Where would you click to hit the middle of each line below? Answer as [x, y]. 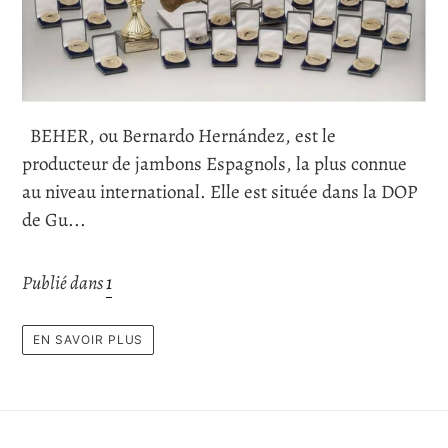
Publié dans [64, 282]
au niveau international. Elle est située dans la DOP [219, 191]
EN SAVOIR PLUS [88, 340]
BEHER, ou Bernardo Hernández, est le [179, 135]
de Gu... [54, 219]
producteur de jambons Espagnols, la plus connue [214, 163]
